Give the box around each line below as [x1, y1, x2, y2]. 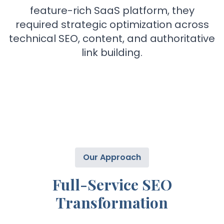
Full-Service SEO [52, 174, 172, 195]
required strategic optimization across [15, 17, 209, 32]
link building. [81, 45, 142, 60]
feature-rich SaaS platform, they [29, 3, 194, 18]
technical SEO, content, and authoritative [9, 31, 215, 46]
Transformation [56, 192, 168, 213]
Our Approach [83, 151, 141, 163]
